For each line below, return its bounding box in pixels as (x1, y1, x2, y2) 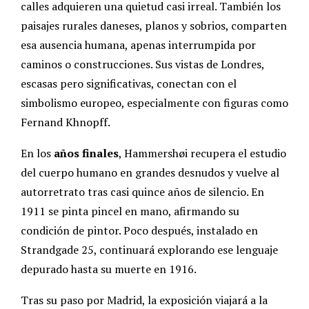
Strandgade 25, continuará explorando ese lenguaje (21, 242, 278, 258)
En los (21, 146, 54, 161)
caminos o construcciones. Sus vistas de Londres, (21, 57, 264, 72)
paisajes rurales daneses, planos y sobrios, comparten (21, 18, 287, 34)
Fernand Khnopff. (21, 114, 110, 130)
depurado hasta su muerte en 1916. (21, 261, 197, 277)
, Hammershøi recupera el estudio (119, 146, 286, 161)
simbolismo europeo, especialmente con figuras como (21, 95, 288, 111)
